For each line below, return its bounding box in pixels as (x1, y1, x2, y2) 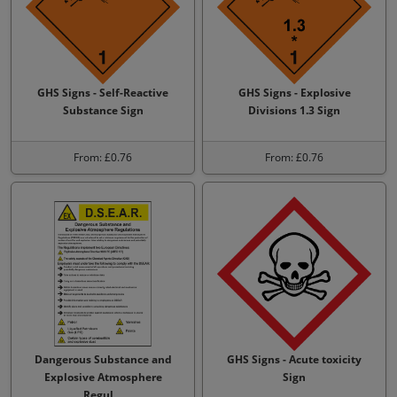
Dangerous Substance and (34, 352, 172, 367)
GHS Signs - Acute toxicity (227, 352, 362, 367)
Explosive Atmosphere (43, 370, 162, 385)
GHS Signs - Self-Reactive (37, 85, 168, 100)
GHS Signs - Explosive (237, 85, 351, 100)
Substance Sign (62, 103, 144, 118)
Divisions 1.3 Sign (248, 103, 340, 118)
